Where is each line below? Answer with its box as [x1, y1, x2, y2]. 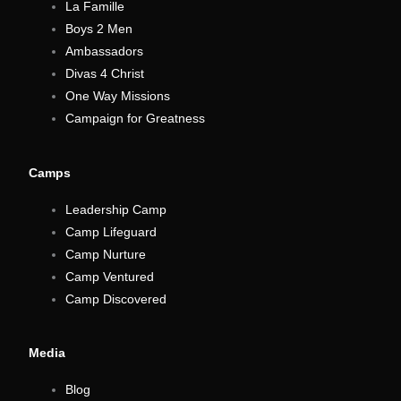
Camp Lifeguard [65, 225, 158, 239]
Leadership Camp [65, 202, 167, 217]
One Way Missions [65, 90, 171, 104]
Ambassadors [65, 45, 144, 59]
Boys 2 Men [65, 22, 133, 37]
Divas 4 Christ [65, 67, 145, 81]
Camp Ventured [65, 269, 155, 284]
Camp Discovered [65, 292, 167, 306]
